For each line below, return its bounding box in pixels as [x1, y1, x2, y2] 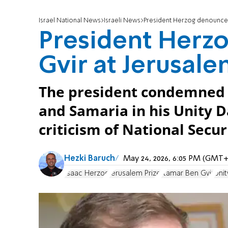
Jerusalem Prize [109, 169, 161, 177]
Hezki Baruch [64, 155, 115, 163]
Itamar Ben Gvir [161, 169, 214, 177]
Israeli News [104, 17, 140, 24]
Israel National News [39, 17, 101, 24]
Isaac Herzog [64, 169, 109, 177]
